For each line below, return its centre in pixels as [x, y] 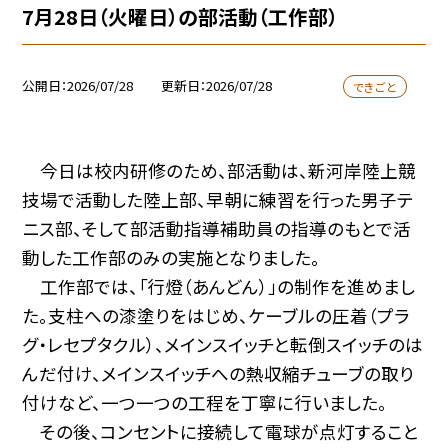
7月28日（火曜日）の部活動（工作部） [180, 17]
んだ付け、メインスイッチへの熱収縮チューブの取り [218, 374]
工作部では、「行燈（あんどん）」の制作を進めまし [219, 287]
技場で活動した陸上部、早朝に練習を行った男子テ [218, 200]
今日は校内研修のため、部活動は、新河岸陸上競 [219, 171]
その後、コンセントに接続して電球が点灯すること [221, 432]
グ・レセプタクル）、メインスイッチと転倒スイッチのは [223, 345]
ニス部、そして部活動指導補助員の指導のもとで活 [217, 229]
